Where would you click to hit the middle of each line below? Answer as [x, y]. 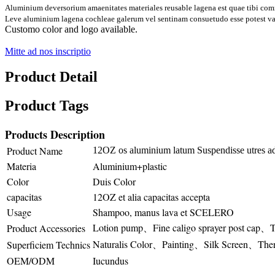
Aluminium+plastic [130, 166]
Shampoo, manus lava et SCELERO [163, 212]
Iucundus [110, 261]
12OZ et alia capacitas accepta [151, 197]
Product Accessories [46, 228]
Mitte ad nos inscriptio [48, 51]
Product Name [35, 151]
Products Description [55, 135]
